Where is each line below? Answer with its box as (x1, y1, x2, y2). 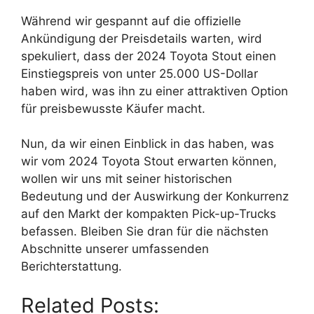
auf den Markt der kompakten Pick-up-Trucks (21, 207, 276, 221)
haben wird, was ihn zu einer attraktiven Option (21, 83, 288, 98)
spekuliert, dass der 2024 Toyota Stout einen (21, 48, 276, 63)
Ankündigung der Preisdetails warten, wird (21, 31, 262, 46)
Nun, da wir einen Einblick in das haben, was (21, 137, 274, 151)
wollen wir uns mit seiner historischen (21, 172, 232, 186)
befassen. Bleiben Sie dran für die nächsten (21, 224, 268, 239)
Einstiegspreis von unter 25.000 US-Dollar (21, 66, 258, 81)
